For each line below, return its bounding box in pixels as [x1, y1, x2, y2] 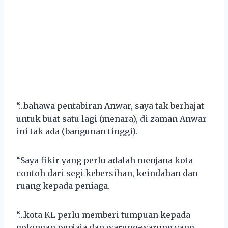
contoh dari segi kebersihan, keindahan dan [16, 167, 198, 178]
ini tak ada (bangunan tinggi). [16, 126, 137, 136]
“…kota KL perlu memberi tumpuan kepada [16, 209, 190, 220]
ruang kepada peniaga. [16, 180, 110, 191]
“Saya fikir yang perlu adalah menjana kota [16, 155, 193, 165]
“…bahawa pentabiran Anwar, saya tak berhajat [16, 100, 204, 111]
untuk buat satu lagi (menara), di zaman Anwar [16, 113, 207, 124]
